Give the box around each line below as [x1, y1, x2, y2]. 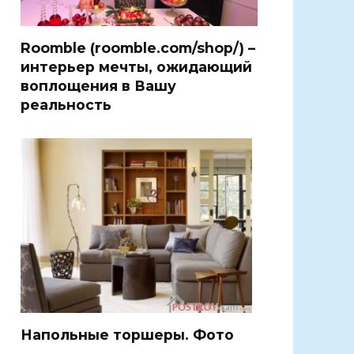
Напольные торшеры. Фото [21, 326, 234, 343]
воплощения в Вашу [21, 77, 176, 94]
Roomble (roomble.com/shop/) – [21, 39, 255, 56]
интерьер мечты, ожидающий [21, 58, 252, 75]
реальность [21, 96, 111, 113]
